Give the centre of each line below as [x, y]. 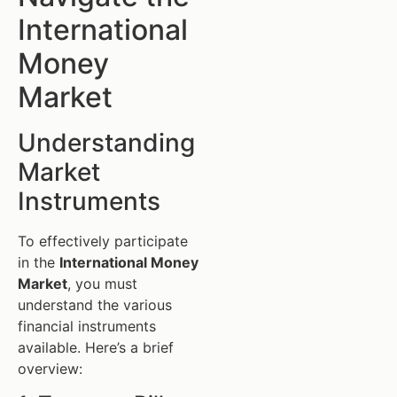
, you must [102, 283]
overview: [50, 368]
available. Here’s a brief [96, 347]
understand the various [95, 304]
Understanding [106, 142]
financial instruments [87, 326]
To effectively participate [103, 241]
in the [39, 262]
